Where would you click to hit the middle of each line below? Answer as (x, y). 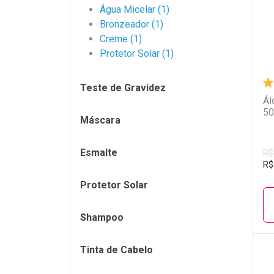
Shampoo (102, 217)
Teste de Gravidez (123, 88)
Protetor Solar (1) (137, 54)
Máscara (100, 120)
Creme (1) (121, 39)
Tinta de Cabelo (117, 250)
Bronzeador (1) (131, 24)
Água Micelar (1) (135, 9)
